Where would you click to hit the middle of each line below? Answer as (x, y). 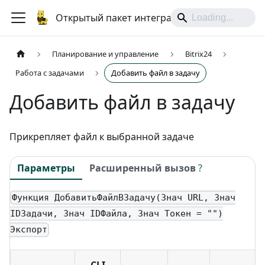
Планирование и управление (106, 54)
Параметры (46, 168)
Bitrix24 (198, 54)
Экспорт (29, 230)
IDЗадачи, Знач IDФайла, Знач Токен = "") (117, 214)
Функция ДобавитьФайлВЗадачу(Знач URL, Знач (124, 198)
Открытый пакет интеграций (122, 18)
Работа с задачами (50, 73)
